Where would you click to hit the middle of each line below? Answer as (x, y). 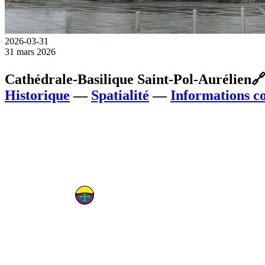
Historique (37, 95)
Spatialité (120, 95)
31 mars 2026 (30, 52)
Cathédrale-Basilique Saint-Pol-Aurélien (128, 79)
